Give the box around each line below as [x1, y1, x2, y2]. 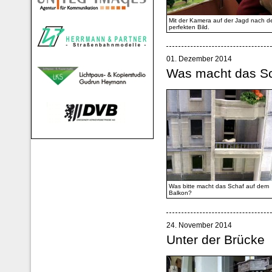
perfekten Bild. [169, 23, 210, 30]
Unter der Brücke [166, 232, 265, 247]
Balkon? [169, 189, 192, 197]
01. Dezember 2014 [166, 55, 233, 64]
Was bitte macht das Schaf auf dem [169, 183, 270, 190]
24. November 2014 [166, 220, 233, 229]
